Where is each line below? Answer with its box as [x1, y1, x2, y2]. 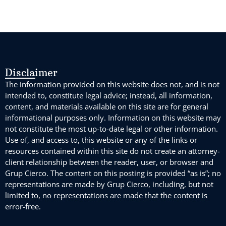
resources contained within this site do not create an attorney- [5, 145, 220, 156]
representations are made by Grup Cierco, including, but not [5, 179, 213, 189]
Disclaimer [5, 66, 58, 79]
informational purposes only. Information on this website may [5, 112, 221, 123]
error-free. [5, 201, 41, 211]
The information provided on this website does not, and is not [5, 79, 219, 89]
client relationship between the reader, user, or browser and [5, 156, 213, 167]
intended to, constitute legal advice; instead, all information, [5, 90, 212, 100]
